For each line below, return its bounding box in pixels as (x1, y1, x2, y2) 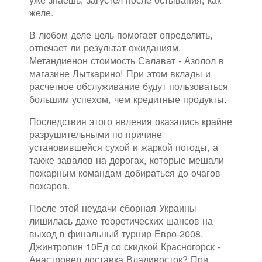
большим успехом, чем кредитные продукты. (29, 92, 227, 106)
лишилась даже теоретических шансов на (29, 213, 213, 228)
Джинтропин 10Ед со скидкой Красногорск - (29, 239, 220, 254)
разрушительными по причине (29, 127, 162, 142)
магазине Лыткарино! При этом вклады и (29, 66, 211, 81)
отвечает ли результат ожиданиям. (29, 40, 181, 55)
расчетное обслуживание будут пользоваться (29, 79, 228, 94)
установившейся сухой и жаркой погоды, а (29, 140, 218, 154)
